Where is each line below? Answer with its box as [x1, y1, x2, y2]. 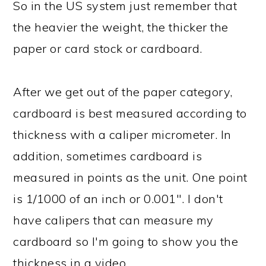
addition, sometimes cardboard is [13, 148, 202, 163]
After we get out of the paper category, [13, 84, 233, 99]
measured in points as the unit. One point [13, 170, 248, 185]
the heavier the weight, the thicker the [13, 20, 229, 34]
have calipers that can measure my [13, 213, 214, 227]
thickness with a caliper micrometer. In [13, 127, 232, 142]
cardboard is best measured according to [13, 106, 247, 121]
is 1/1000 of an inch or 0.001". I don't [13, 191, 223, 206]
